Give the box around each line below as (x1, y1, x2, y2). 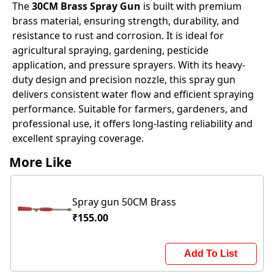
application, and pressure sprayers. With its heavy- (12, 58, 246, 72)
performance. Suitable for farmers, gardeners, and (12, 102, 248, 116)
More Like (9, 154, 72, 171)
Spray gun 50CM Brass (72, 195, 177, 209)
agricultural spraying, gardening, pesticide (12, 43, 209, 57)
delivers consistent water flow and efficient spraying (12, 87, 254, 101)
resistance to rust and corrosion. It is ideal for (12, 29, 224, 42)
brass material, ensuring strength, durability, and (12, 14, 240, 28)
